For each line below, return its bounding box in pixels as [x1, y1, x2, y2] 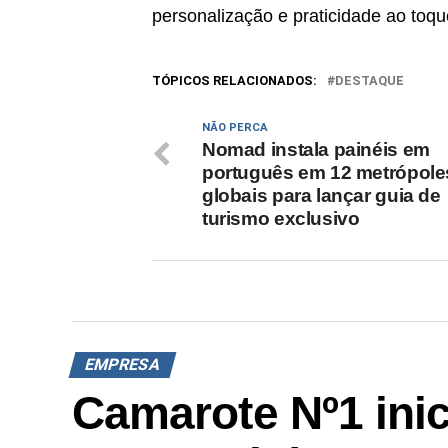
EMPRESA [82, 355, 163, 375]
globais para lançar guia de [202, 185, 441, 207]
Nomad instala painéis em [202, 139, 430, 161]
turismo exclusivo [202, 208, 360, 230]
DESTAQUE [335, 73, 404, 89]
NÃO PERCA [202, 121, 268, 135]
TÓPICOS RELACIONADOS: [152, 73, 317, 89]
